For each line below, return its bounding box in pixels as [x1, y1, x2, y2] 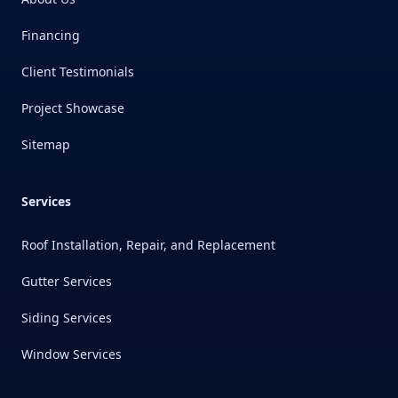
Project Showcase [21, 99, 124, 117]
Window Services [21, 346, 122, 363]
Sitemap [21, 136, 70, 154]
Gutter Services [21, 273, 112, 291]
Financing [21, 27, 80, 44]
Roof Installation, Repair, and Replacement [21, 236, 275, 254]
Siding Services [21, 309, 112, 327]
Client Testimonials [21, 63, 134, 81]
